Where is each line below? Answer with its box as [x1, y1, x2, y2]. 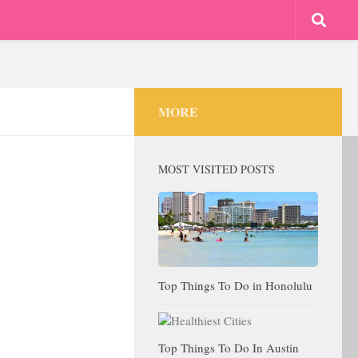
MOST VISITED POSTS [158, 161, 275, 177]
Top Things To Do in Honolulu [158, 277, 312, 294]
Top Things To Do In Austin [158, 340, 299, 356]
